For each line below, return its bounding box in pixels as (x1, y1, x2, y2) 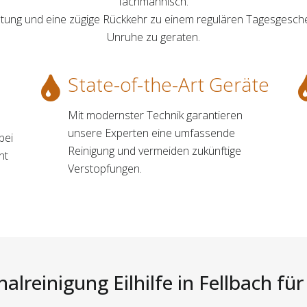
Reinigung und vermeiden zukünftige (67, 143, 241, 158)
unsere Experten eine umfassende (67, 125, 235, 140)
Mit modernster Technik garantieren (67, 107, 243, 123)
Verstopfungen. (67, 160, 142, 176)
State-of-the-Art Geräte (67, 71, 269, 97)
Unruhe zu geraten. (107, 29, 200, 45)
